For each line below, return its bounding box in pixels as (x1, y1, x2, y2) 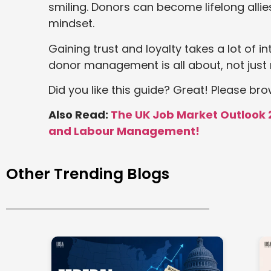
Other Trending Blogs (6, 163, 169, 184)
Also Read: (48, 107, 111, 123)
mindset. (48, 16, 94, 31)
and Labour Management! (48, 123, 200, 139)
